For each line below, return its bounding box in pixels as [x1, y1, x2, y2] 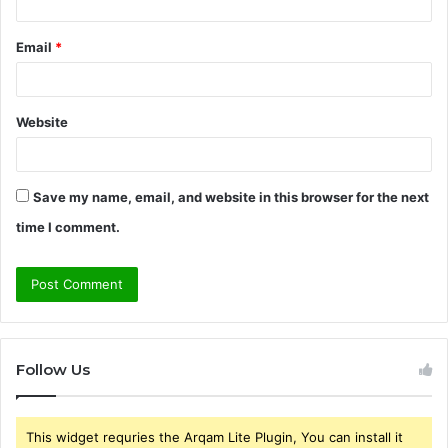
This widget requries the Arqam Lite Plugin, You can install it [26, 428, 403, 445]
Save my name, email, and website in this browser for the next [33, 188, 429, 205]
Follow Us [16, 359, 90, 379]
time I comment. [16, 218, 120, 235]
